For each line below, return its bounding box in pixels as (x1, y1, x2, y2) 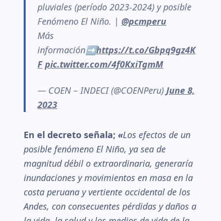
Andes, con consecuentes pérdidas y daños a (24, 200, 196, 212)
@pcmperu (121, 15, 166, 27)
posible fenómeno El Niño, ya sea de (24, 143, 166, 155)
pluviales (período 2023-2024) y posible (37, 1, 191, 13)
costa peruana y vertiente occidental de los (24, 186, 190, 198)
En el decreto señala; (24, 129, 118, 141)
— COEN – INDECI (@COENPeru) (37, 84, 166, 96)
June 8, (166, 84, 195, 96)
